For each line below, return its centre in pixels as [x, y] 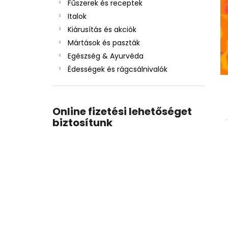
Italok [77, 16]
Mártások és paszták [104, 43]
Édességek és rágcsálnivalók [118, 69]
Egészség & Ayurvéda [106, 56]
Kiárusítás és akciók [102, 30]
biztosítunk [82, 123]
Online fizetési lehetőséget [122, 111]
